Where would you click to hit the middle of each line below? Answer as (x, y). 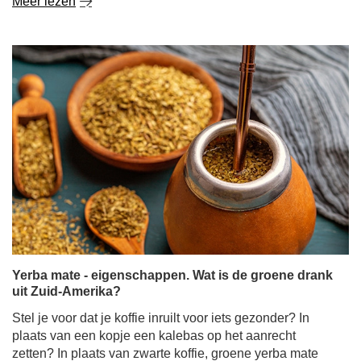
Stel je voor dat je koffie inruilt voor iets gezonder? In (161, 318)
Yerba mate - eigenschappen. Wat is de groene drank (172, 275)
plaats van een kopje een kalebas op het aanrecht (154, 336)
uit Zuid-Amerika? (66, 291)
